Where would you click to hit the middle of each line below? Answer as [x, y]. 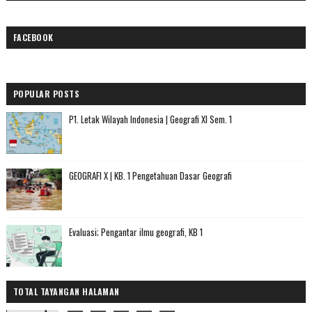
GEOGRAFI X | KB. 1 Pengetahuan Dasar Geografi [150, 175]
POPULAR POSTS [46, 93]
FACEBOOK [33, 37]
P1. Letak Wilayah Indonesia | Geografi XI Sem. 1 [150, 119]
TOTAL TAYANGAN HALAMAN [66, 291]
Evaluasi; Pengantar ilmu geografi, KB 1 [135, 232]
